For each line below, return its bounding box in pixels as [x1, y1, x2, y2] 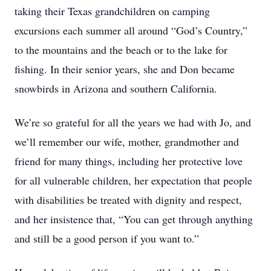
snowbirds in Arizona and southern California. [15, 81, 217, 96]
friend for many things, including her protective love [15, 154, 243, 168]
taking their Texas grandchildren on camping [15, 4, 210, 18]
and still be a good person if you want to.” [15, 231, 199, 246]
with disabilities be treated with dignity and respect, [15, 192, 242, 207]
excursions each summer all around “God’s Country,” [15, 23, 247, 38]
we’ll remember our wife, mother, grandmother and [15, 134, 239, 149]
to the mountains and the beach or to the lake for [15, 42, 227, 57]
